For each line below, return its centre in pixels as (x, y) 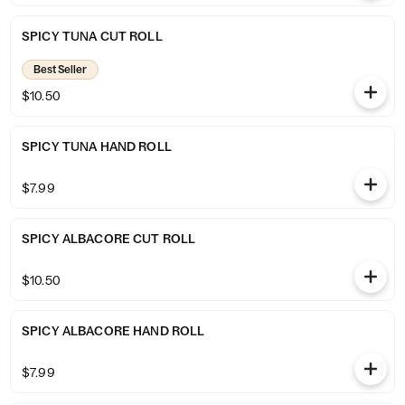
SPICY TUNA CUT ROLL (92, 36)
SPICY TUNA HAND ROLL (97, 146)
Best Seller (60, 69)
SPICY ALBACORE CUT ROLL (109, 239)
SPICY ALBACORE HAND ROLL (113, 331)
